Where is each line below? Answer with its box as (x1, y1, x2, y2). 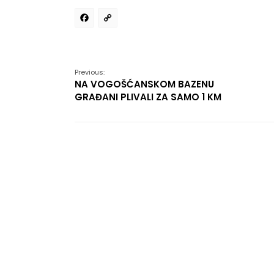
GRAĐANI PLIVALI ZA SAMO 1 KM (75, 91, 221, 103)
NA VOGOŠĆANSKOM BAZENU (75, 78, 214, 91)
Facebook (98, 9, 179, 35)
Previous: (75, 67, 105, 77)
